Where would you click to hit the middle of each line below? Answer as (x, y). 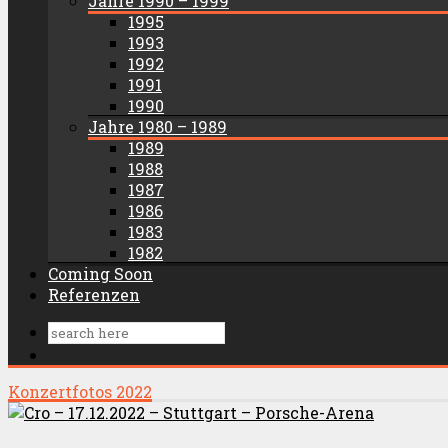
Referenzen (94, 294)
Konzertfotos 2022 (80, 391)
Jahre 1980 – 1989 (157, 126)
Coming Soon (100, 273)
